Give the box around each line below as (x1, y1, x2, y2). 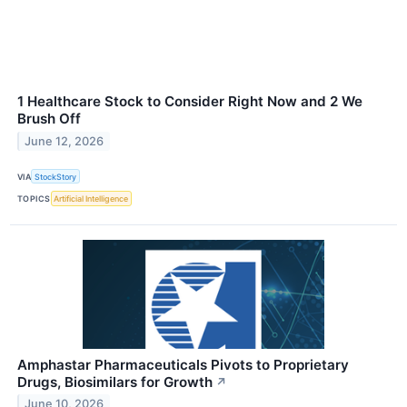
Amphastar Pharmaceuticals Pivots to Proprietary (17, 355, 349, 373)
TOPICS (17, 194, 51, 203)
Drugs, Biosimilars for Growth (17, 372, 213, 391)
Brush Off (17, 110, 81, 128)
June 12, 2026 (25, 134, 104, 149)
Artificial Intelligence (54, 194, 129, 203)
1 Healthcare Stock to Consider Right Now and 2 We (17, 93, 362, 111)
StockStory (35, 171, 77, 182)
